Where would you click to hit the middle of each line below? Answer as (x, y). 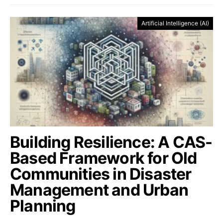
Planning (43, 206)
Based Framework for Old (104, 158)
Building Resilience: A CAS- (111, 142)
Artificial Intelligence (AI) (175, 23)
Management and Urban (99, 190)
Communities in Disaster (101, 174)
